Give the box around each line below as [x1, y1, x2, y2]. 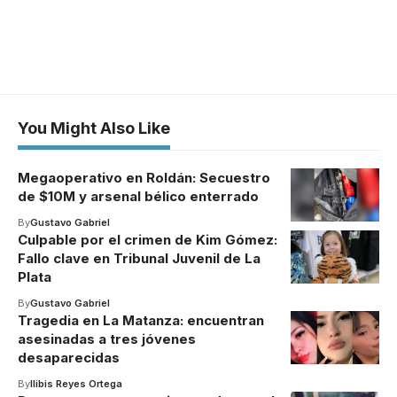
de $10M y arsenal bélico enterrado [18, 188, 259, 206]
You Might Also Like [18, 119, 170, 138]
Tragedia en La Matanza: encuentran [18, 312, 264, 330]
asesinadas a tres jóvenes [18, 331, 196, 348]
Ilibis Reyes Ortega [30, 378, 122, 391]
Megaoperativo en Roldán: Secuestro [18, 169, 270, 187]
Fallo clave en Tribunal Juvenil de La [18, 250, 261, 268]
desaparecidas [18, 349, 120, 367]
